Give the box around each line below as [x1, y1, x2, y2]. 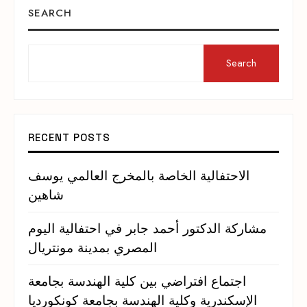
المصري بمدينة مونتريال [28, 238, 157, 258]
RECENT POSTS [28, 131, 110, 145]
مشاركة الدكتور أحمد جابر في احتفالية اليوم [28, 219, 267, 238]
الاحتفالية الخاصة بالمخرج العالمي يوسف [28, 167, 249, 186]
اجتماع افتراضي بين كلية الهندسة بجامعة [28, 272, 246, 291]
